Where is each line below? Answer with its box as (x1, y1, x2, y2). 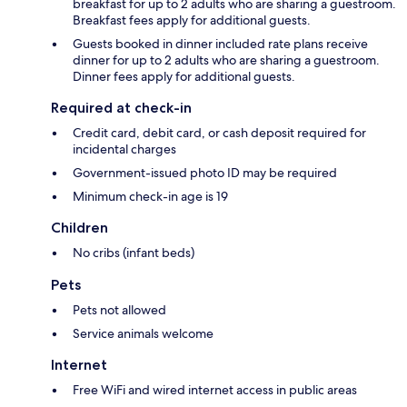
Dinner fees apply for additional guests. (73, 67, 295, 84)
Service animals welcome (73, 324, 213, 342)
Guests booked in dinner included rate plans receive (73, 35, 368, 52)
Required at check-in (51, 98, 192, 116)
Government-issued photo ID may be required (73, 164, 337, 181)
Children (51, 218, 108, 236)
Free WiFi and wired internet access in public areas (73, 381, 357, 398)
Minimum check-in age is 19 (73, 187, 228, 204)
